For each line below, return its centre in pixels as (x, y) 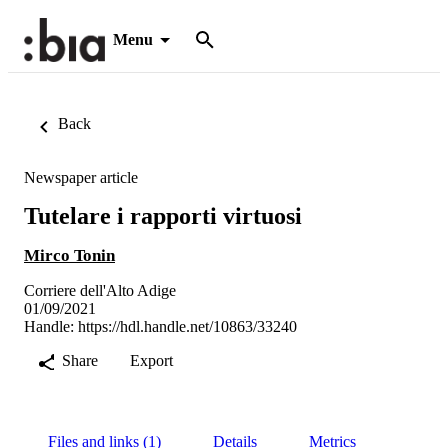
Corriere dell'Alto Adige (100, 290)
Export (151, 360)
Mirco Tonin (69, 255)
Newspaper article (81, 177)
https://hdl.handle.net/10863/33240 (187, 326)
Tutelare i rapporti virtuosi (163, 215)
